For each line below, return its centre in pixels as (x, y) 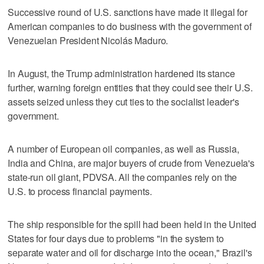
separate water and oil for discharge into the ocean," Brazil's (130, 252)
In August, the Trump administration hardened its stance (121, 73)
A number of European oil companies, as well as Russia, (123, 148)
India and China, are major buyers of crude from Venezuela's (131, 163)
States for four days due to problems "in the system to (116, 238)
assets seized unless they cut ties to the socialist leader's (123, 101)
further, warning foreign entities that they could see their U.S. (130, 87)
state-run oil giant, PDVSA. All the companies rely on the (123, 177)
